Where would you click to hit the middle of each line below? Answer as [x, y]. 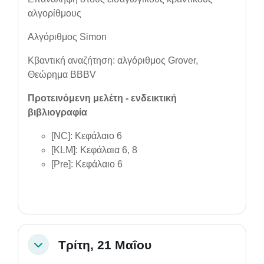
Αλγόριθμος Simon [67, 37]
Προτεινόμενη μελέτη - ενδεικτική [102, 98]
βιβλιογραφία [57, 112]
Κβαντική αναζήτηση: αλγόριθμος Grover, [113, 60]
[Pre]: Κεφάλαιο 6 [87, 164]
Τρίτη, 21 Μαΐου [105, 245]
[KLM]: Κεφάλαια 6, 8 [94, 150]
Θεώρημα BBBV [62, 75]
